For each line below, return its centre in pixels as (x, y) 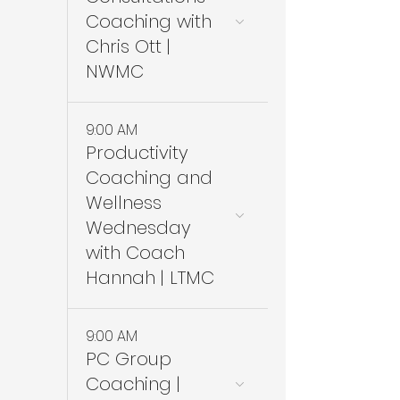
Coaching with (149, 21)
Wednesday (138, 228)
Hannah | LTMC (150, 278)
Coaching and (149, 178)
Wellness (124, 203)
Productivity (137, 153)
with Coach (135, 253)
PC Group (129, 359)
